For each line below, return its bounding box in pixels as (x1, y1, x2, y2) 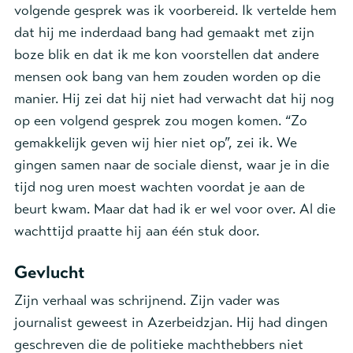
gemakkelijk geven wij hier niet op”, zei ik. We (14, 134, 297, 151)
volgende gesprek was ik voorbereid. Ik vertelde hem (14, 2, 336, 19)
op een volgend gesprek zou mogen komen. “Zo (14, 112, 307, 129)
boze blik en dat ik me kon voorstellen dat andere (14, 46, 319, 63)
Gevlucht (14, 262, 85, 283)
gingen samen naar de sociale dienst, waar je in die (14, 156, 329, 173)
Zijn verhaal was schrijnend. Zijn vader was (14, 292, 280, 309)
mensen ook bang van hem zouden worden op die (14, 68, 321, 85)
